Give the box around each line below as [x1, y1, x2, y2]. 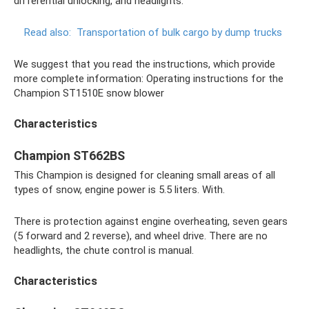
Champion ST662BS [14, 148, 125, 163]
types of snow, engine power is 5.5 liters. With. [14, 183, 225, 196]
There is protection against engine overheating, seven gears [14, 215, 288, 228]
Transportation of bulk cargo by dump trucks [77, 26, 282, 39]
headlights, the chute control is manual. [14, 243, 194, 257]
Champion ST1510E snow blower [14, 86, 164, 99]
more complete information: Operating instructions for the [14, 72, 283, 85]
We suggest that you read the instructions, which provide [14, 57, 275, 70]
